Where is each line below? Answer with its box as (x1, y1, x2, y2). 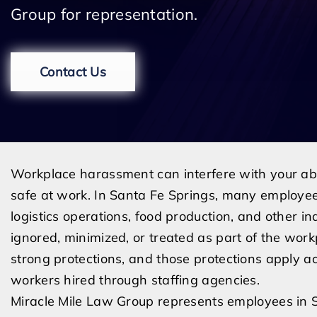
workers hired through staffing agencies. (11, 272, 260, 288)
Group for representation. (11, 4, 198, 24)
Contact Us (40, 64, 106, 80)
